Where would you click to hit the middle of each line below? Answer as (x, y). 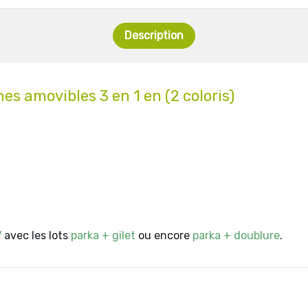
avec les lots (36, 235)
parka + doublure (236, 235)
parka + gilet (103, 235)
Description (154, 35)
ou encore (164, 235)
